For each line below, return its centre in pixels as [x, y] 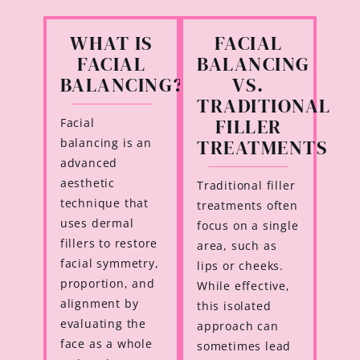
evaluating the [103, 324]
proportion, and [107, 284]
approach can [238, 326]
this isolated [234, 306]
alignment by [99, 304]
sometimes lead [244, 346]
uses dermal [97, 223]
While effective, [243, 286]
